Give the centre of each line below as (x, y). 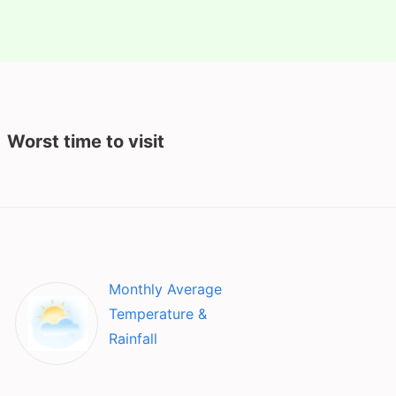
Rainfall (133, 339)
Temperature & (157, 314)
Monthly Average (165, 289)
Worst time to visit (85, 141)
